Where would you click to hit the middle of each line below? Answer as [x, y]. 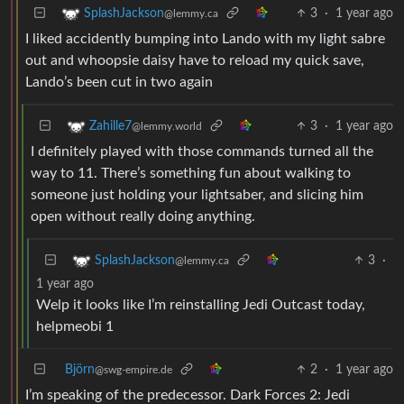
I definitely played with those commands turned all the [202, 151]
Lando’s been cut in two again [119, 82]
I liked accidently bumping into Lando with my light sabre [205, 38]
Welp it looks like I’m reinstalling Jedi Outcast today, [201, 304]
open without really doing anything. [143, 216]
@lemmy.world [167, 126]
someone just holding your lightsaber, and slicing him [197, 194]
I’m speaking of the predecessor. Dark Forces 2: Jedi [188, 395]
